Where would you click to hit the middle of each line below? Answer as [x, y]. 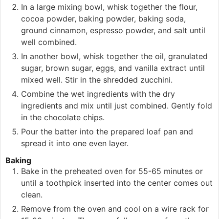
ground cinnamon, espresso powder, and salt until [113, 30]
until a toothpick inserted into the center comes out [117, 183]
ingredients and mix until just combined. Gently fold [117, 105]
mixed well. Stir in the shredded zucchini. [97, 79]
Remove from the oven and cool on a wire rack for [115, 208]
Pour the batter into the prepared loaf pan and [107, 131]
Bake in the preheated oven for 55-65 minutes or [112, 171]
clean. [32, 194]
